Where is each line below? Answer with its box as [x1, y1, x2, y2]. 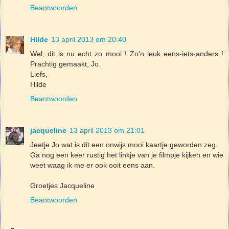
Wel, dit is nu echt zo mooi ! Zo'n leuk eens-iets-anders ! [30, 50, 223, 58]
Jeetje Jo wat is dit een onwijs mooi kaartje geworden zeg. [30, 141, 218, 149]
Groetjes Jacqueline [30, 181, 95, 190]
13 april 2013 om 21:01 [70, 126, 145, 135]
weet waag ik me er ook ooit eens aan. [30, 161, 155, 170]
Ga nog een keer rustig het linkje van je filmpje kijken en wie [30, 151, 223, 159]
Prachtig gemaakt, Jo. [30, 60, 101, 68]
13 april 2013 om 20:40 [51, 35, 126, 44]
